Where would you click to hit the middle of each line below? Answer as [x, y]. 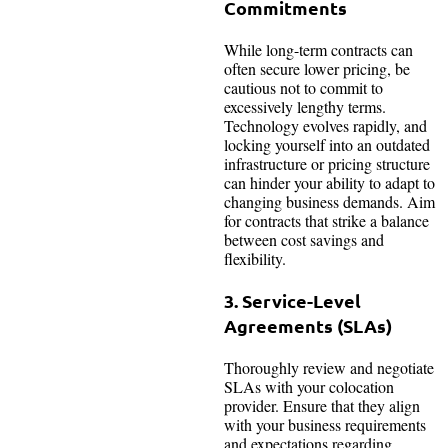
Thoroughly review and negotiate [329, 368]
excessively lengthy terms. [305, 107]
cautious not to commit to [303, 88]
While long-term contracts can [318, 50]
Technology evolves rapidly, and [325, 126]
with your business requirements [325, 425]
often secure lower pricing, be [317, 69]
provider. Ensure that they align [322, 406]
